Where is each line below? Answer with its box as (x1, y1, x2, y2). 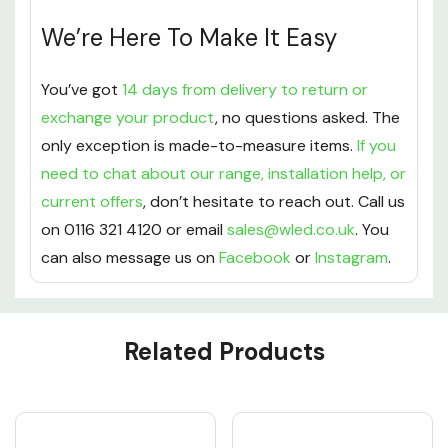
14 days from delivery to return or (122, 79, 368, 101)
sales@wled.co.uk (227, 219, 355, 241)
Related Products (123, 336, 325, 368)
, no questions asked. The (215, 107, 400, 129)
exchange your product (41, 107, 215, 129)
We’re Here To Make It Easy (41, 22, 337, 54)
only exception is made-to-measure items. (41, 135, 357, 157)
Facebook (219, 247, 291, 269)
